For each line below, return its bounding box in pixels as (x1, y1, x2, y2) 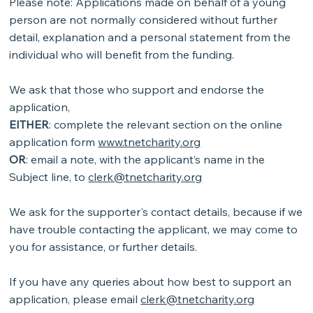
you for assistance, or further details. (9, 240, 198, 254)
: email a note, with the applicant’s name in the (26, 152, 265, 167)
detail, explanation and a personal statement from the (9, 30, 291, 45)
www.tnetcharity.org (98, 135, 201, 150)
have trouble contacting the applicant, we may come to (9, 222, 298, 237)
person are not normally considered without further (9, 13, 278, 27)
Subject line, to (9, 170, 89, 184)
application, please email (9, 292, 141, 307)
